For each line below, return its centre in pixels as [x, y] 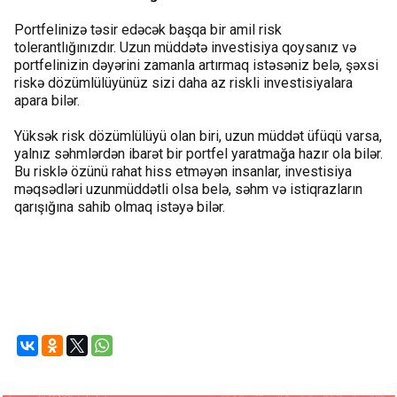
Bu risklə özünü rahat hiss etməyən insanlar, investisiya [183, 171]
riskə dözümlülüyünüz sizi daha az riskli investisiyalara [183, 82]
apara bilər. [47, 100]
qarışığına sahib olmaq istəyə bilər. [120, 206]
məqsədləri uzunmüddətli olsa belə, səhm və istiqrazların [188, 189]
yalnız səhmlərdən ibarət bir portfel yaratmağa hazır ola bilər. [198, 153]
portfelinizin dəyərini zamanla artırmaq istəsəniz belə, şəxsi [196, 65]
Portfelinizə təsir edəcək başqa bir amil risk [148, 29]
